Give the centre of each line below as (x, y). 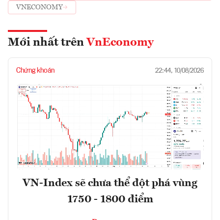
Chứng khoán (35, 70)
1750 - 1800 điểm (110, 200)
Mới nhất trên (47, 42)
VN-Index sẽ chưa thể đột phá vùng (110, 183)
